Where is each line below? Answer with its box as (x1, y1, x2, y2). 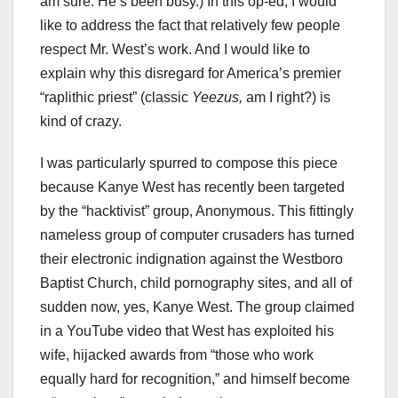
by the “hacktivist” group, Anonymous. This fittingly (40, 203, 354, 219)
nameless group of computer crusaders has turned (40, 227, 354, 243)
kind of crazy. (40, 114, 122, 130)
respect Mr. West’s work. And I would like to (40, 42, 310, 58)
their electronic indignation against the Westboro (40, 251, 343, 267)
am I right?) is (246, 90, 330, 106)
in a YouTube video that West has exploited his (40, 323, 334, 339)
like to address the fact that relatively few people (40, 18, 340, 34)
